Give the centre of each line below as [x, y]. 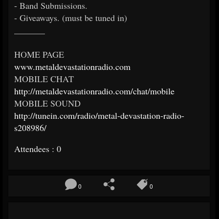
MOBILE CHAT [44, 79]
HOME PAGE [41, 55]
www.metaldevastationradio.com [72, 67]
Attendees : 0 [38, 149]
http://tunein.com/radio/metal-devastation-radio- [99, 116]
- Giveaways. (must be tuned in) [71, 18]
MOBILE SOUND [49, 103]
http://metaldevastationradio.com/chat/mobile [94, 91]
